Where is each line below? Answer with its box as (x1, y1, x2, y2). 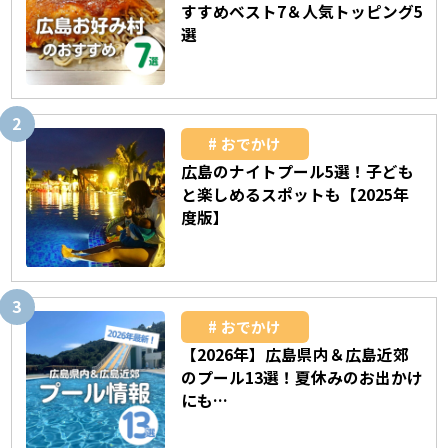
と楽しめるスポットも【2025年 (181, 183, 410, 207)
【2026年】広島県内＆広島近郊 (181, 343, 410, 367)
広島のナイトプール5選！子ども (181, 160, 415, 184)
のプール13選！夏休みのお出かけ (181, 366, 424, 390)
